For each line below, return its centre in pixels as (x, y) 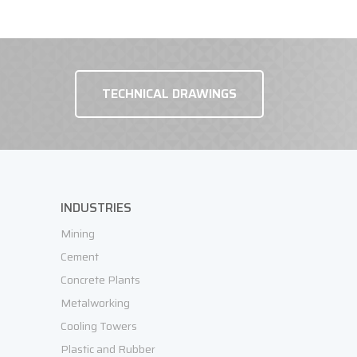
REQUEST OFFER (279, 178)
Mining (78, 233)
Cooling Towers (99, 326)
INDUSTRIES (96, 208)
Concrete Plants (100, 280)
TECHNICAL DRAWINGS (169, 94)
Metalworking (95, 303)
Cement (80, 257)
